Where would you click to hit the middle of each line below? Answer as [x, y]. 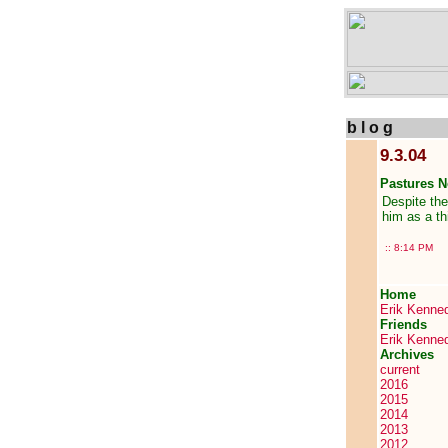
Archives [407, 354]
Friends [403, 324]
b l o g [370, 127]
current [400, 369]
